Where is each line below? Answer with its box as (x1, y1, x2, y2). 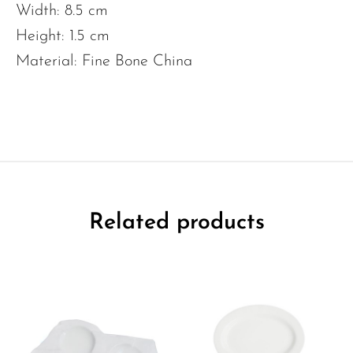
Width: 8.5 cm (16, 3, 108, 20)
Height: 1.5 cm (16, 28, 110, 45)
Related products (88, 212, 265, 235)
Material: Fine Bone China (16, 54, 192, 70)
